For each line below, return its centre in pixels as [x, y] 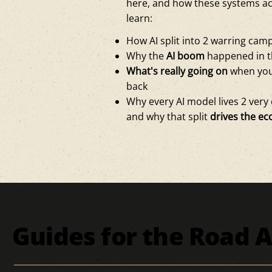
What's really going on [177, 71]
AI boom [186, 56]
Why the [147, 56]
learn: [140, 18]
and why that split [168, 116]
